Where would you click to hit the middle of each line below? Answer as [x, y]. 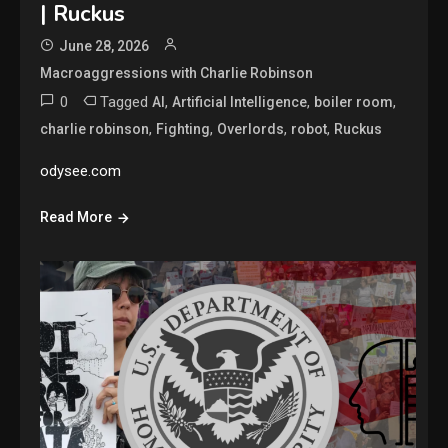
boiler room [354, 101]
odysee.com [81, 170]
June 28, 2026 [104, 45]
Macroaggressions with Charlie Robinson [177, 72]
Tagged [126, 101]
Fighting [183, 128]
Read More [76, 216]
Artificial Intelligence [240, 101]
